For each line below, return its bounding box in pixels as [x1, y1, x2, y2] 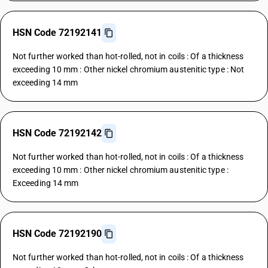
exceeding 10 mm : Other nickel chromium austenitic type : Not [13, 65, 245, 74]
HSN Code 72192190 [13, 228, 102, 239]
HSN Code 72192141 [13, 27, 102, 38]
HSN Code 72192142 [13, 127, 102, 139]
